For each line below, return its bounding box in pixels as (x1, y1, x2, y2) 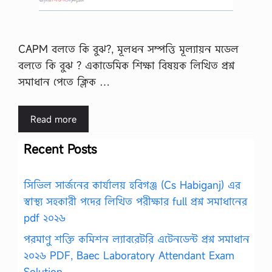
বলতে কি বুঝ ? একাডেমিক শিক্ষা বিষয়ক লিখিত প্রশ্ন (18, 58, 234, 73)
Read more (30, 112, 76, 125)
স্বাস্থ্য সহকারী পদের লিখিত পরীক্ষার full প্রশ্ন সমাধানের (24, 194, 247, 208)
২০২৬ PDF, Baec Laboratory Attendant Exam (24, 248, 234, 263)
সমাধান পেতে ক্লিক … (18, 75, 110, 89)
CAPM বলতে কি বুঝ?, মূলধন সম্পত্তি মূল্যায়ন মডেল (18, 42, 239, 56)
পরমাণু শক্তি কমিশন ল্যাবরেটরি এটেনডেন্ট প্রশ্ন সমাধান (24, 232, 250, 246)
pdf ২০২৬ (24, 210, 66, 225)
